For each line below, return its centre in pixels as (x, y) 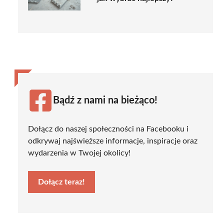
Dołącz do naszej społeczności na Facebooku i (108, 129)
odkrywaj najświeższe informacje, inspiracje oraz (113, 141)
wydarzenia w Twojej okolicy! (79, 153)
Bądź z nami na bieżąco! (105, 100)
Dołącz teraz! (61, 182)
